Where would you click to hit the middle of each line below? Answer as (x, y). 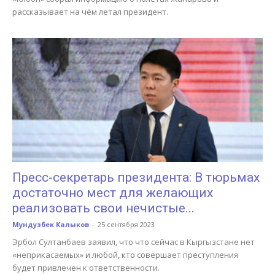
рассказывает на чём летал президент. (90, 12)
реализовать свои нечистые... (103, 208)
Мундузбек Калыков (51, 224)
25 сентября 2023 (126, 224)
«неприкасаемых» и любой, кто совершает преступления (125, 254)
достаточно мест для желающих (113, 192)
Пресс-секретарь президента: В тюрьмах (136, 177)
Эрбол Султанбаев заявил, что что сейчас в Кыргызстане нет (134, 242)
